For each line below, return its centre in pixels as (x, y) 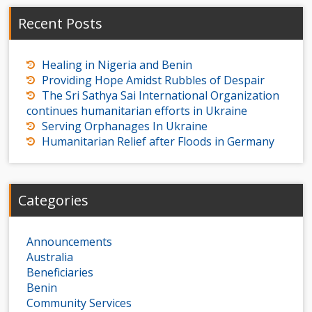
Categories (54, 201)
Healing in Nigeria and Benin (117, 65)
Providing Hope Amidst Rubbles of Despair (154, 80)
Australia (50, 257)
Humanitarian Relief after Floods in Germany (158, 142)
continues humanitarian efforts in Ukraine (137, 111)
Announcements (70, 242)
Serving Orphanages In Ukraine (125, 126)
